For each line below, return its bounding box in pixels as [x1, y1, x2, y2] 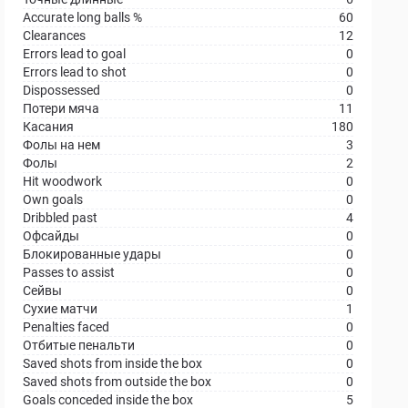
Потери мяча [23, 101, 100, 116]
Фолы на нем [23, 138, 101, 152]
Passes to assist [23, 265, 116, 280]
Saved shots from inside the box [23, 356, 203, 371]
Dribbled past [23, 210, 98, 225]
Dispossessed [23, 83, 101, 97]
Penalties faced [23, 320, 110, 334]
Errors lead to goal [23, 46, 127, 61]
